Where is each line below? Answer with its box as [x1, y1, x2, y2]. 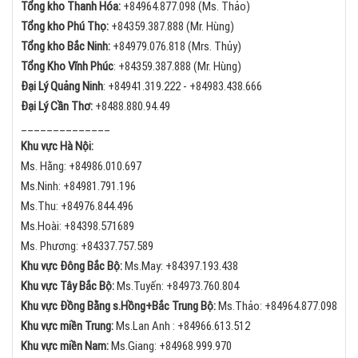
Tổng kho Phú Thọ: [21, 19, 109, 34]
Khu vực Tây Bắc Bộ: [21, 279, 117, 294]
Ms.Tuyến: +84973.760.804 [117, 279, 239, 294]
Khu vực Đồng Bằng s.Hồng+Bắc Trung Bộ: [21, 299, 218, 314]
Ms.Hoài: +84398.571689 [21, 219, 134, 234]
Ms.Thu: [21, 199, 61, 214]
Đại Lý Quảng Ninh [21, 79, 103, 94]
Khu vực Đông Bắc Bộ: [21, 259, 125, 274]
